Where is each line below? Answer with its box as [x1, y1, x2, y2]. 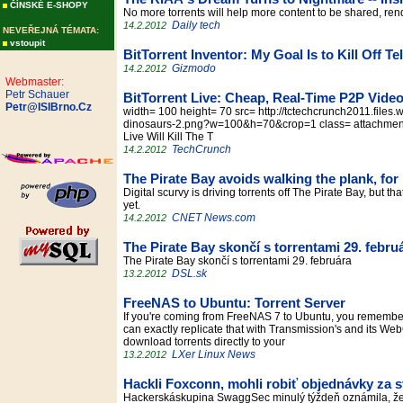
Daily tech [172, 19, 220, 31]
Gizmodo [172, 62, 216, 75]
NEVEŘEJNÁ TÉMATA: [3, 25, 99, 35]
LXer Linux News [172, 348, 255, 361]
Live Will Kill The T [123, 130, 219, 143]
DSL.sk [172, 267, 207, 280]
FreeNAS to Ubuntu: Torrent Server [123, 296, 345, 310]
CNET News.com [172, 211, 255, 224]
